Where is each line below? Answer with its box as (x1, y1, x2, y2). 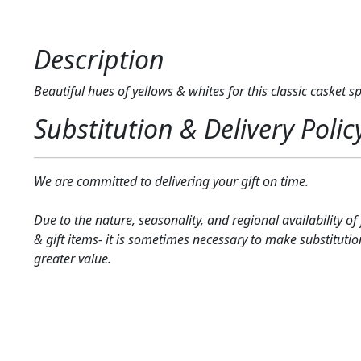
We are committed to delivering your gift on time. (33, 172, 309, 190)
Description (33, 41, 164, 77)
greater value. (33, 249, 111, 268)
